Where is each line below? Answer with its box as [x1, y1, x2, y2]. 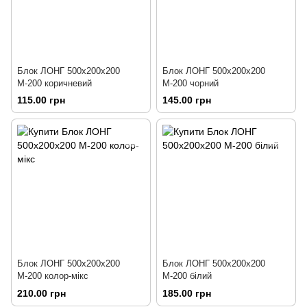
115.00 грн [17, 95, 65, 106]
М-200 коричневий [17, 78, 92, 89]
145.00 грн [162, 95, 211, 106]
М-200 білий [162, 271, 212, 282]
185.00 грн [162, 287, 211, 299]
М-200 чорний [162, 78, 219, 89]
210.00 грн [17, 287, 66, 299]
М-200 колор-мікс [17, 271, 88, 282]
